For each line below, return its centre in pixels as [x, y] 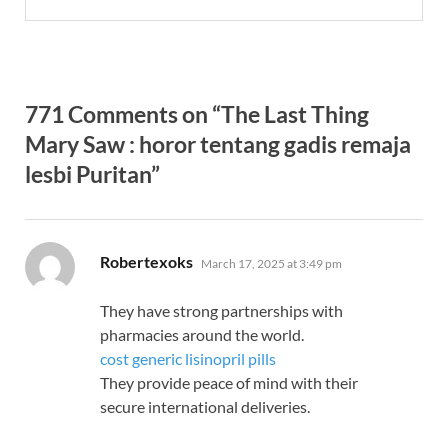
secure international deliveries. [205, 407]
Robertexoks [146, 262]
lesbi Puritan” [92, 174]
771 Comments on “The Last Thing [197, 114]
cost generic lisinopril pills [188, 359]
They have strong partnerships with [221, 311]
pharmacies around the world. [202, 335]
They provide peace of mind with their [229, 383]
